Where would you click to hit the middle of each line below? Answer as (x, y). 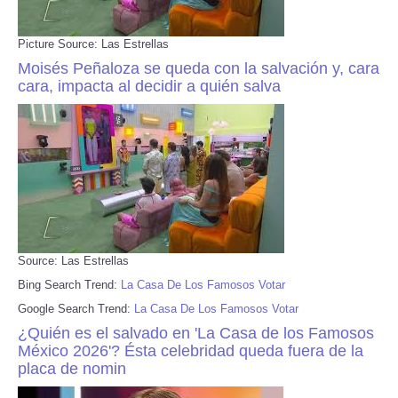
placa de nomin (72, 368)
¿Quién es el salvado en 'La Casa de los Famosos (196, 333)
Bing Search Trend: (69, 284)
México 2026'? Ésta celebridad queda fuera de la (191, 350)
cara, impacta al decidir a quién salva (149, 86)
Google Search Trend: (76, 308)
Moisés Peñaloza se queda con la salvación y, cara (199, 68)
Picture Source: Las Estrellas (93, 44)
